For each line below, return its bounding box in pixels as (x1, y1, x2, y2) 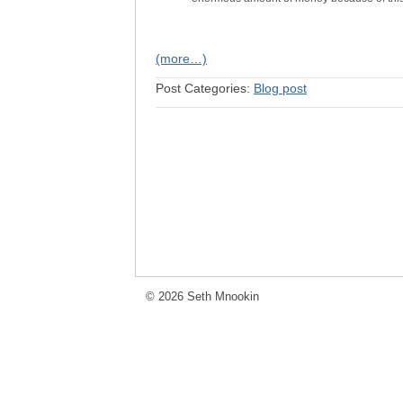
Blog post (254, 81, 307, 95)
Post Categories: (156, 81, 254, 95)
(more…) (156, 51, 207, 66)
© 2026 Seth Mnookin (146, 290, 259, 303)
